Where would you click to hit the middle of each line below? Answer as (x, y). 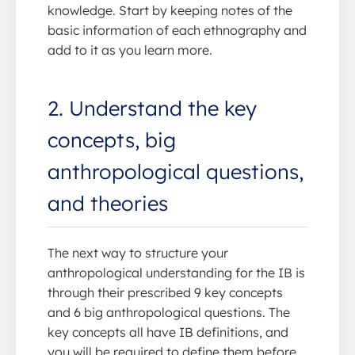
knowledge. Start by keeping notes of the (170, 10)
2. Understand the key (152, 107)
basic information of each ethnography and (177, 30)
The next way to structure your (138, 252)
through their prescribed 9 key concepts (165, 292)
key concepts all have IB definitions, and (168, 332)
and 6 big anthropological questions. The (169, 312)
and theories (108, 202)
